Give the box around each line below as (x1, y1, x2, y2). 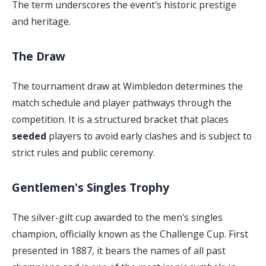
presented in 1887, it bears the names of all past (12, 244, 226, 258)
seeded (12, 129, 46, 143)
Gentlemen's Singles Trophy (12, 180, 169, 196)
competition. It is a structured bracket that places (12, 113, 229, 126)
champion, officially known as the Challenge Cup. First (12, 227, 248, 241)
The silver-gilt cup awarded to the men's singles (12, 211, 223, 224)
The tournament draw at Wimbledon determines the (12, 80, 243, 93)
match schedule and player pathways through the (12, 96, 232, 110)
